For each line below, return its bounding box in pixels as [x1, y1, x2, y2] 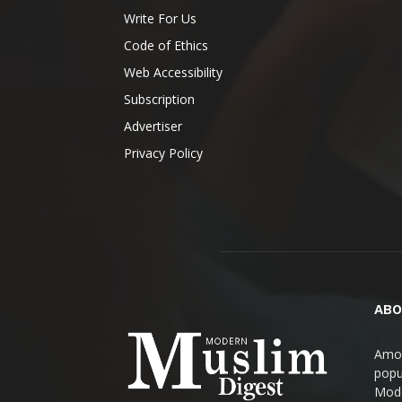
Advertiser [124, 118, 182, 135]
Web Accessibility [124, 64, 223, 81]
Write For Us [124, 10, 197, 27]
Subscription [124, 91, 195, 108]
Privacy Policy [124, 144, 203, 162]
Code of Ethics [124, 37, 208, 54]
